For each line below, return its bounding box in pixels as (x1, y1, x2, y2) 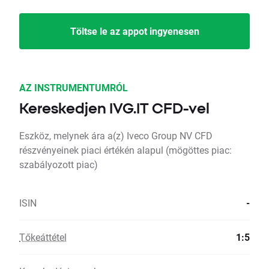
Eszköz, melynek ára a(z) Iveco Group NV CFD (19, 129, 213, 142)
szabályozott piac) (19, 158, 98, 171)
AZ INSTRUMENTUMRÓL (19, 81, 128, 94)
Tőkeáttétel (19, 231, 67, 244)
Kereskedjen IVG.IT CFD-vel (19, 100, 210, 117)
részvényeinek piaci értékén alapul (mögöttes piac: (19, 144, 232, 157)
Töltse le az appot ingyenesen (70, 25, 199, 38)
